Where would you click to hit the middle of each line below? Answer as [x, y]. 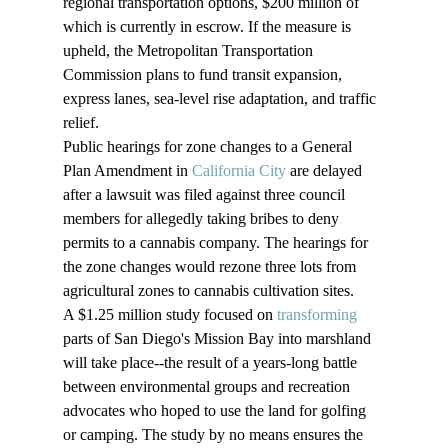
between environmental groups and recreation [208, 387]
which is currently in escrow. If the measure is [208, 27]
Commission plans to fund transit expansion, [204, 75]
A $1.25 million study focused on [169, 315]
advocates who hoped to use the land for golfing [216, 411]
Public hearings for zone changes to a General [209, 147]
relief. [80, 123]
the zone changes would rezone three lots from [211, 267]
